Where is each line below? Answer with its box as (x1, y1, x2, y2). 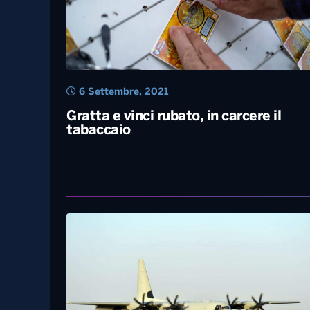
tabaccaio (66, 124, 131, 138)
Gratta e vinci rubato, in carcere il (66, 110, 281, 124)
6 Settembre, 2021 (76, 88, 168, 98)
